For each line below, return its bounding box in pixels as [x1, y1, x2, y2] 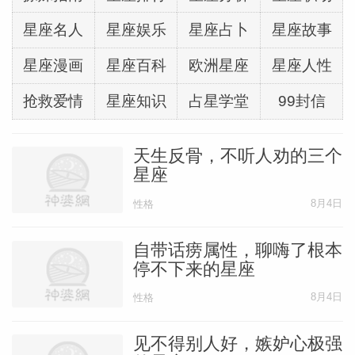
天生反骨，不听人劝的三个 [132, 146, 342, 166]
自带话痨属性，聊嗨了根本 [132, 239, 342, 260]
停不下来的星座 [132, 258, 255, 279]
